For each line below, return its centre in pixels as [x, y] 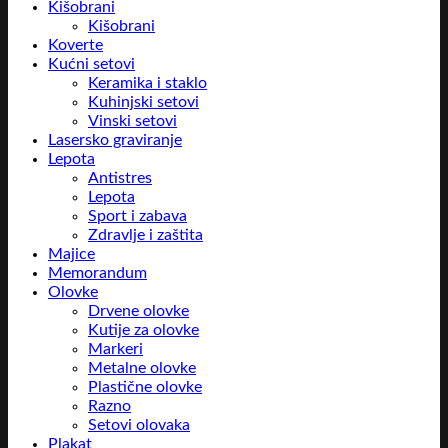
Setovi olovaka [139, 425]
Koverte [75, 45]
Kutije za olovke [143, 330]
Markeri [115, 349]
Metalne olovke [142, 368]
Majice [71, 254]
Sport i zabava [137, 216]
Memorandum [97, 273]
